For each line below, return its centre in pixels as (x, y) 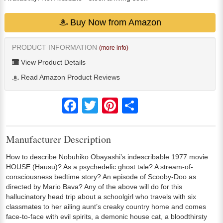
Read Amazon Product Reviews (69, 77)
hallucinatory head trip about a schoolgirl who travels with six (101, 196)
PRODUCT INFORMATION (56, 48)
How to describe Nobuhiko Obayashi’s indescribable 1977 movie (107, 157)
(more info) (114, 48)
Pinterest (132, 101)
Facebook (94, 101)
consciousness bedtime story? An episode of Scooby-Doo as (101, 176)
